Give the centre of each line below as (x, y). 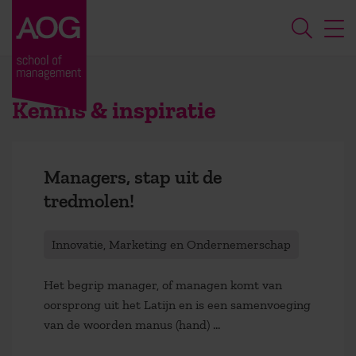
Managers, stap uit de (133, 177)
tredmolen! (89, 201)
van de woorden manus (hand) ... (132, 324)
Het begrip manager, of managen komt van (163, 284)
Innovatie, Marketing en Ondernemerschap (171, 244)
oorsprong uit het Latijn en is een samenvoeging (177, 304)
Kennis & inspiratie (114, 110)
